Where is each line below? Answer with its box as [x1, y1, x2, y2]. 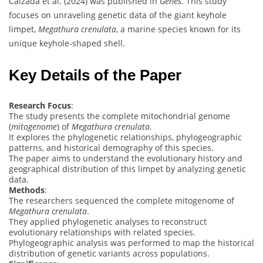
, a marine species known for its [116, 23, 241, 35]
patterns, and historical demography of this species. [9, 141, 214, 153]
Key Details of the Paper [9, 66, 181, 84]
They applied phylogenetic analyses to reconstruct [9, 215, 207, 227]
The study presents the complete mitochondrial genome [9, 110, 230, 122]
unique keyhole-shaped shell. [9, 37, 125, 49]
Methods [9, 184, 45, 195]
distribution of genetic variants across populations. [9, 247, 210, 259]
